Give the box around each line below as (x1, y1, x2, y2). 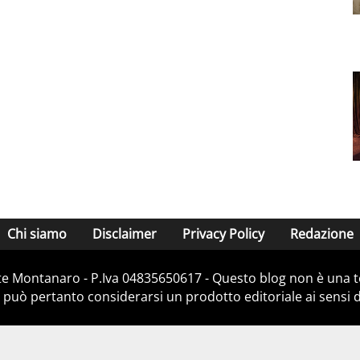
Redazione (289, 225, 354, 243)
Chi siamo (6, 225, 67, 243)
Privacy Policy (182, 225, 264, 243)
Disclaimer (92, 225, 157, 243)
